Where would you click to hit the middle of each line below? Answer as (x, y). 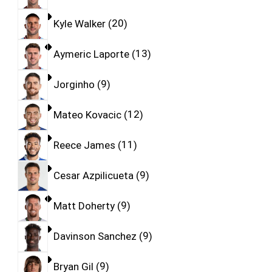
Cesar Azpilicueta (93, 175)
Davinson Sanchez (95, 236)
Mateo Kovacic (87, 114)
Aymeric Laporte (91, 54)
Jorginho (74, 84)
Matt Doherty (84, 206)
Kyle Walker (79, 23)
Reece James (84, 145)
